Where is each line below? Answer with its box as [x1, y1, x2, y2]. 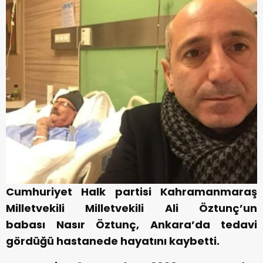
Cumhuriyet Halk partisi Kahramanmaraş [6, 184, 257, 200]
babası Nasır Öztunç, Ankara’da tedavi [6, 217, 257, 232]
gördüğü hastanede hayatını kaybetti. [6, 234, 220, 249]
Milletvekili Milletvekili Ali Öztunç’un [6, 201, 257, 216]
